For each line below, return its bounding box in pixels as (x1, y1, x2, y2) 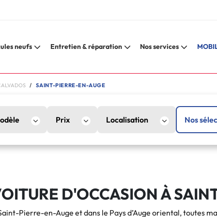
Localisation (106, 115, 149, 124)
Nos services (140, 42, 179, 51)
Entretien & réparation (50, 42, 122, 51)
